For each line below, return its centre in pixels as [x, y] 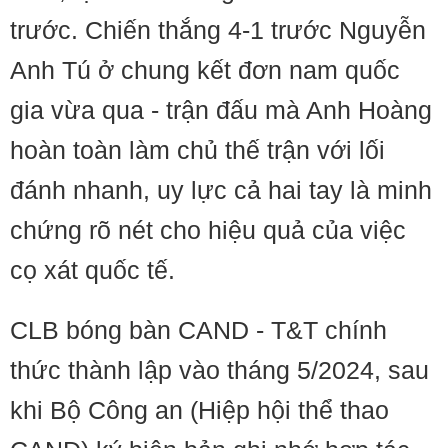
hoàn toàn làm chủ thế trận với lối [197, 150]
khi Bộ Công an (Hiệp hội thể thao [199, 410]
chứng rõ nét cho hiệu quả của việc [208, 230]
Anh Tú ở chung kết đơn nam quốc [205, 70]
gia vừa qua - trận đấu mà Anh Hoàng [221, 110]
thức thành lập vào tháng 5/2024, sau [219, 370]
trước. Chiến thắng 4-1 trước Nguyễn [218, 30]
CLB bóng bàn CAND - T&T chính [198, 330]
